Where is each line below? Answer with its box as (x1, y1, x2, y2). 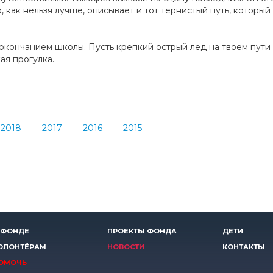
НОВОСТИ (107, 243, 144, 251)
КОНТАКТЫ (222, 243, 265, 251)
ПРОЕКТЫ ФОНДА (107, 227, 177, 235)
